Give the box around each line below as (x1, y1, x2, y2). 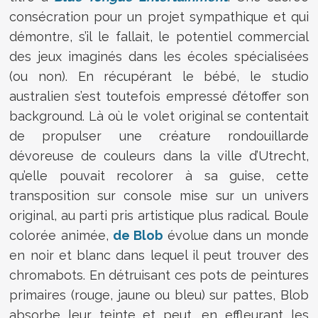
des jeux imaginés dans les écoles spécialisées (9, 48, 309, 64)
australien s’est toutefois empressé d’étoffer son (9, 88, 309, 104)
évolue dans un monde (163, 227, 309, 243)
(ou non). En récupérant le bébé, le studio (9, 68, 309, 84)
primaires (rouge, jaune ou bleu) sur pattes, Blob (9, 287, 309, 302)
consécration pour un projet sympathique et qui (9, 9, 309, 24)
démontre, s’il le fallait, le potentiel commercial (9, 28, 309, 44)
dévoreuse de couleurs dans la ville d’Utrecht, (9, 148, 309, 163)
